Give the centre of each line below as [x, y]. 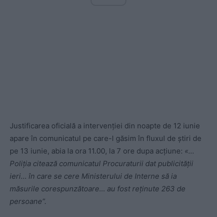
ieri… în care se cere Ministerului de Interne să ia [93, 176]
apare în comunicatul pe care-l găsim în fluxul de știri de [106, 138]
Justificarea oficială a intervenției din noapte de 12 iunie [105, 125]
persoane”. [28, 201]
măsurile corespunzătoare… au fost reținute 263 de [98, 188]
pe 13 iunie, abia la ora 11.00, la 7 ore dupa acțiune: [97, 151]
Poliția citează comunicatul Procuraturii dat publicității [101, 163]
